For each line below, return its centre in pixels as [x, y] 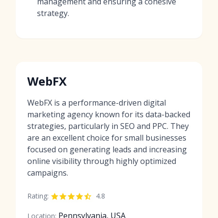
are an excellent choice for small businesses [107, 137]
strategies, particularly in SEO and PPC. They [108, 126]
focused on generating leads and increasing [107, 149]
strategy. [53, 13]
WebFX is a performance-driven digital [97, 102]
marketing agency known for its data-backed [109, 114]
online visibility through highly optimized [102, 161]
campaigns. [48, 173]
